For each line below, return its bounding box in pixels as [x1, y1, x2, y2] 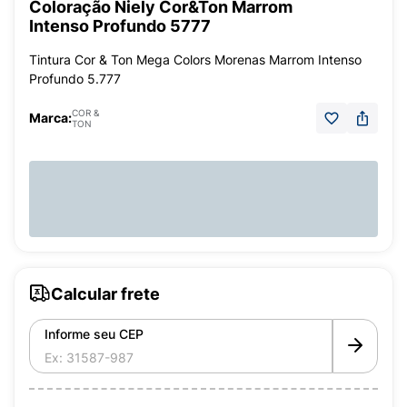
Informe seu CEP [45, 326, 144, 342]
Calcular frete [51, 283, 160, 303]
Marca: [29, 110, 72, 125]
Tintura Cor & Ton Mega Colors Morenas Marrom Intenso [29, 52, 362, 67]
